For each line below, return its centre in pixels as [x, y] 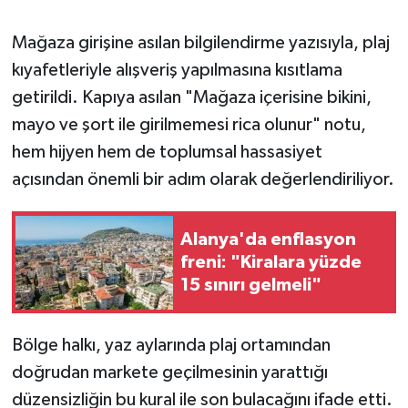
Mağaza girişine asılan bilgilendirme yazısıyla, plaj [200, 43]
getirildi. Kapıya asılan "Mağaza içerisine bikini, [191, 98]
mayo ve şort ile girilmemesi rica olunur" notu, [189, 125]
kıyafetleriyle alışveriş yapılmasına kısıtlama [177, 71]
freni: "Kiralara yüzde [271, 262]
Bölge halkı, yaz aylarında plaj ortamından [171, 346]
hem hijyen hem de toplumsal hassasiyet [167, 153]
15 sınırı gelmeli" [251, 285]
